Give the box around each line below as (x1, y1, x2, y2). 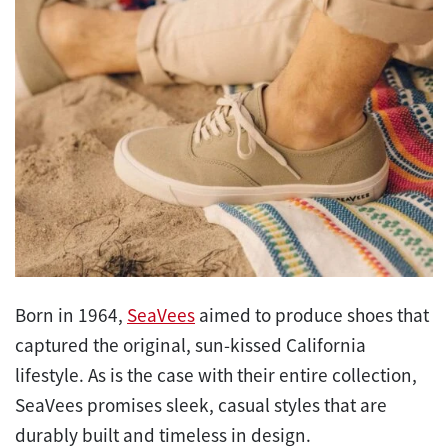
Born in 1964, (15, 303, 127, 328)
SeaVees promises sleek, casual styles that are (15, 393, 387, 418)
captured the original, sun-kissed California (15, 333, 366, 358)
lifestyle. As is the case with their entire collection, (15, 363, 417, 388)
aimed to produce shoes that (195, 303, 429, 328)
